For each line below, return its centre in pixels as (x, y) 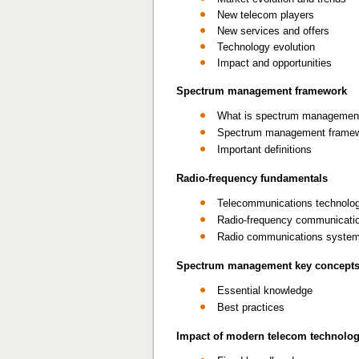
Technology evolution (266, 47)
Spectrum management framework (262, 91)
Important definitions (264, 149)
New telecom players (266, 15)
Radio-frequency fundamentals (252, 178)
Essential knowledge (265, 290)
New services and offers (273, 31)
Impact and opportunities (274, 63)
